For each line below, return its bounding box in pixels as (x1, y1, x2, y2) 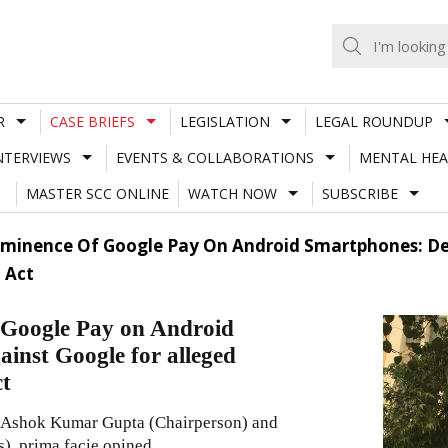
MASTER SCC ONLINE (25, 183, 169, 203)
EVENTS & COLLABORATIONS (115, 147, 314, 167)
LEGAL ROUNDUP (314, 111, 433, 131)
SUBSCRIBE (321, 183, 398, 203)
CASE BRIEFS (49, 111, 135, 131)
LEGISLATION (179, 111, 270, 131)
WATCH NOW (187, 183, 277, 203)
